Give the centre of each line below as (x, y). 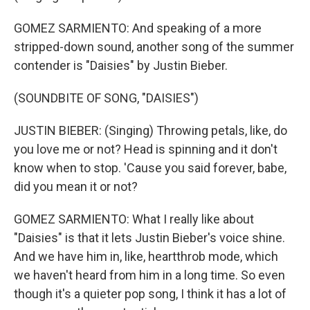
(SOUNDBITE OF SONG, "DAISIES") (106, 98)
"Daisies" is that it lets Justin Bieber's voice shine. (149, 238)
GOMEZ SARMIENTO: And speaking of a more (138, 28)
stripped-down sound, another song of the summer (154, 47)
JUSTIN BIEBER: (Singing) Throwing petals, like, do (151, 130)
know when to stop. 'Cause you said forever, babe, (150, 168)
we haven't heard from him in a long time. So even (149, 275)
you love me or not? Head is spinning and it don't (146, 149)
